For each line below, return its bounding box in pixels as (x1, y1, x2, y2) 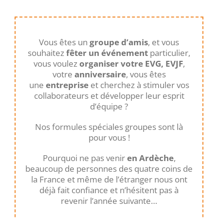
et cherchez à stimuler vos (88, 79, 189, 91)
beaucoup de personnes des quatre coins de (25, 163, 193, 175)
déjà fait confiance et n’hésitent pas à (39, 184, 179, 196)
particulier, (148, 47, 190, 59)
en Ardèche (127, 152, 174, 164)
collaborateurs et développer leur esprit (34, 90, 184, 102)
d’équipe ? (90, 101, 128, 112)
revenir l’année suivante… (61, 195, 157, 207)
